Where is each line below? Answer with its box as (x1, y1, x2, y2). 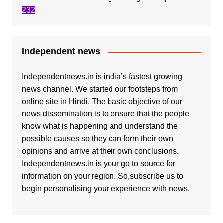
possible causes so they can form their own (21, 134, 173, 143)
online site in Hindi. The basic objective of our (21, 97, 182, 106)
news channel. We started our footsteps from (21, 85, 178, 94)
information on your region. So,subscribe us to (21, 172, 183, 181)
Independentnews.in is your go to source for (21, 159, 175, 168)
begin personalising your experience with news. (21, 184, 190, 193)
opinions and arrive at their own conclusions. (21, 147, 179, 156)
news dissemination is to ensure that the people (21, 110, 189, 118)
